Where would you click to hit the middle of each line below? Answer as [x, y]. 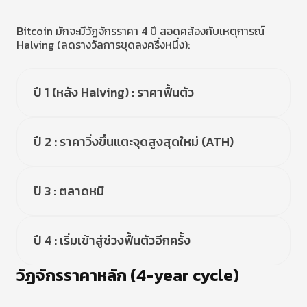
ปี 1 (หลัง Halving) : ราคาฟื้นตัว [114, 92]
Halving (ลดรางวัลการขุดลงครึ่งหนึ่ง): [103, 45]
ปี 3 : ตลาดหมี [69, 191]
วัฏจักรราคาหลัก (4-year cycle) [128, 275]
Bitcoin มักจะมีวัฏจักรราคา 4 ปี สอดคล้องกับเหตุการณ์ [140, 31]
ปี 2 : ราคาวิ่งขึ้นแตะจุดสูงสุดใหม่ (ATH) [134, 142]
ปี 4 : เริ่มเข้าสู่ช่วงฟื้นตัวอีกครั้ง [112, 240]
